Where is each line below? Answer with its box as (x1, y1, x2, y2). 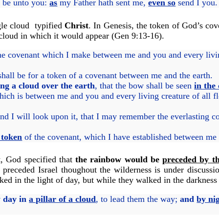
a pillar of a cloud (29, 194, 96, 204)
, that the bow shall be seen (95, 80, 195, 90)
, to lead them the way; (96, 194, 180, 204)
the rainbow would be (75, 154, 162, 165)
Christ (64, 20, 88, 30)
